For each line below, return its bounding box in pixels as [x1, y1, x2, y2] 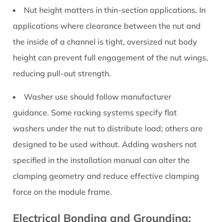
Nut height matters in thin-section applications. [24, 5, 198, 15]
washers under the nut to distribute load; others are [13, 123, 203, 134]
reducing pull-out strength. [13, 68, 111, 79]
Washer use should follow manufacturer [24, 92, 172, 102]
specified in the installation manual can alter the [13, 155, 190, 166]
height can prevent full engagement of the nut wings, [13, 53, 209, 63]
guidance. [13, 108, 50, 118]
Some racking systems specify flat [49, 108, 177, 118]
